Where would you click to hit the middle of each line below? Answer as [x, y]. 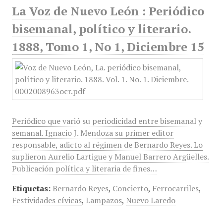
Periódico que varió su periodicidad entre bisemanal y [107, 121]
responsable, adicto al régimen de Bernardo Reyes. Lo [107, 145]
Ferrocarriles [175, 188]
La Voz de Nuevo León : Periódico [108, 11]
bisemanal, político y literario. [101, 29]
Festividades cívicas [47, 200]
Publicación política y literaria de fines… [84, 168]
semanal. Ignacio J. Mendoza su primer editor [92, 133]
